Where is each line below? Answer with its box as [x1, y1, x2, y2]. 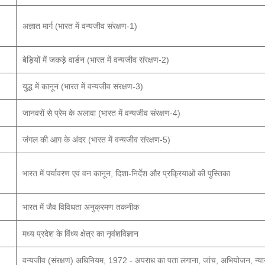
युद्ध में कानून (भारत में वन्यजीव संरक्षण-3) [22, 82, 143, 91]
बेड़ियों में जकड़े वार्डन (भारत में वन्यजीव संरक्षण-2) [22, 55, 169, 64]
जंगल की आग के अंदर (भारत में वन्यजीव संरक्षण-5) [22, 135, 170, 144]
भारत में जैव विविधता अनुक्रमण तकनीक [22, 202, 139, 212]
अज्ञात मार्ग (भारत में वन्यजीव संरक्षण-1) [22, 21, 137, 31]
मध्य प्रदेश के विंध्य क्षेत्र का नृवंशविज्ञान [22, 229, 138, 238]
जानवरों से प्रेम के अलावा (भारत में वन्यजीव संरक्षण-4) [22, 108, 180, 118]
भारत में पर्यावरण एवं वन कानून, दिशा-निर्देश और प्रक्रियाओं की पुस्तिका [22, 169, 230, 178]
